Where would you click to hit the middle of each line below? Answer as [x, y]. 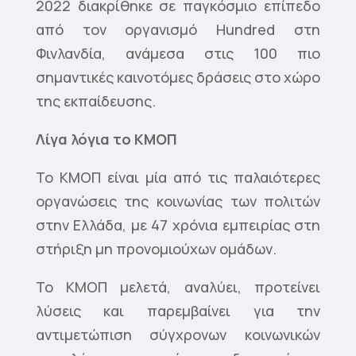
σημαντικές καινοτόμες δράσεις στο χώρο [178, 77]
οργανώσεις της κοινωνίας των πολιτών [178, 201]
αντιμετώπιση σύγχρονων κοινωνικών [178, 335]
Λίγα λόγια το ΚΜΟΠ [106, 139]
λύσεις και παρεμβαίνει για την [178, 311]
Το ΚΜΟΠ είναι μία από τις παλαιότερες [178, 178]
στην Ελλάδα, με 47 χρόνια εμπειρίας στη [178, 225]
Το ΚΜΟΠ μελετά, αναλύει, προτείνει [178, 287]
